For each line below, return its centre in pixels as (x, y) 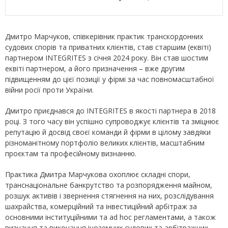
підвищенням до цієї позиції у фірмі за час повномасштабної (110, 79)
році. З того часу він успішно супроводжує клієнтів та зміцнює (112, 121)
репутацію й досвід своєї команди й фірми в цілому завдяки (108, 132)
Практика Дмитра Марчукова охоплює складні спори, (98, 174)
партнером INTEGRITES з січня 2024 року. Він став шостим (107, 58)
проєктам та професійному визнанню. (71, 153)
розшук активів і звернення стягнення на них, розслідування (109, 196)
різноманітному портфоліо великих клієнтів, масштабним (105, 143)
